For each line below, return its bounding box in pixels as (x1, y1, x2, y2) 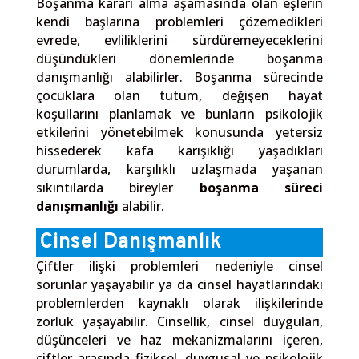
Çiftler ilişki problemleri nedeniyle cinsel (35, 256, 324, 275)
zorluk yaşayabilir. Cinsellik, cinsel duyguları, (35, 312, 324, 330)
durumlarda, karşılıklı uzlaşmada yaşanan (35, 159, 324, 178)
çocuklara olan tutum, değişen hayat (35, 86, 324, 104)
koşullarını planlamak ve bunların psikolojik (35, 104, 324, 123)
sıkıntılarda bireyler (35, 178, 200, 196)
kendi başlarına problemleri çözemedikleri (35, 12, 324, 30)
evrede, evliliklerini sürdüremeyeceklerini (35, 30, 324, 49)
